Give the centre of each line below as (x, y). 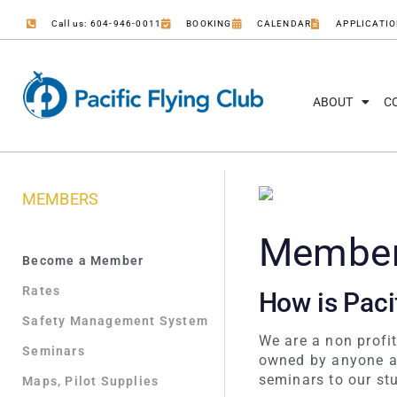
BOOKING (209, 23)
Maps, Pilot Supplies (91, 381)
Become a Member (83, 261)
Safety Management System (115, 321)
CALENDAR (284, 23)
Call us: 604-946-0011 (107, 23)
